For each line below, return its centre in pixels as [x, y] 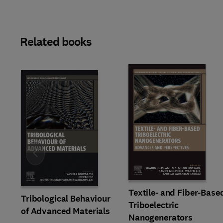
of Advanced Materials [66, 211]
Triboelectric [154, 205]
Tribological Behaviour [66, 199]
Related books [56, 42]
